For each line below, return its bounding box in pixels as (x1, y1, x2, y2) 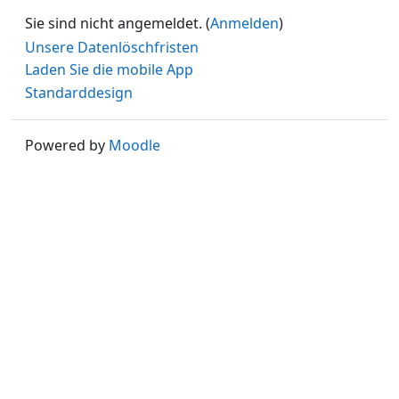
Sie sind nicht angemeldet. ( (25, 12, 210, 33)
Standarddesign (25, 83, 133, 103)
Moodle (109, 134, 160, 155)
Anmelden (210, 12, 279, 33)
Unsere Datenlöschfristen (25, 37, 199, 57)
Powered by (25, 134, 109, 155)
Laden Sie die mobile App (25, 60, 193, 80)
